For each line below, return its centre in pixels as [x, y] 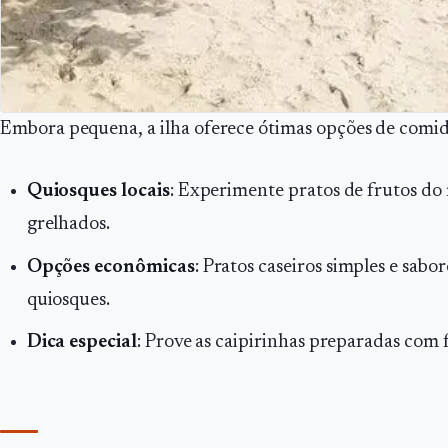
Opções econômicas [110, 267]
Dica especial [81, 343]
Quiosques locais [98, 192]
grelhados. [68, 225]
